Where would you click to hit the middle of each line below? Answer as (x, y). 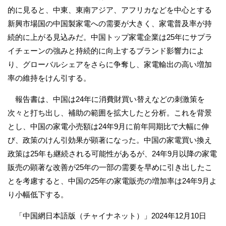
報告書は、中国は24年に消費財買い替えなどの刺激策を (110, 99)
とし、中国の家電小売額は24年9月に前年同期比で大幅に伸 (108, 126)
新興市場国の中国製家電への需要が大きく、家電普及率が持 (110, 23)
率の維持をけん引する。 (49, 78)
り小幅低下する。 (38, 194)
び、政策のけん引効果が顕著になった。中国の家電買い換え (110, 140)
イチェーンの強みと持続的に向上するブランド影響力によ (106, 50)
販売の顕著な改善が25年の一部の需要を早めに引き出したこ (110, 167)
